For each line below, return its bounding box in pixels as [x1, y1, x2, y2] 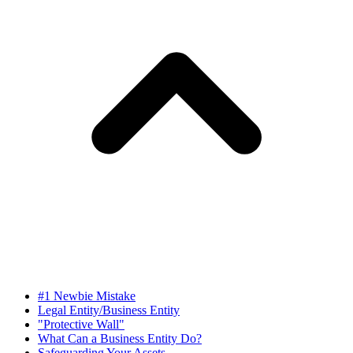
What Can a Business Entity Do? [38, 331, 202, 345]
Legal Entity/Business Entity [38, 303, 180, 317]
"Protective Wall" [38, 317, 124, 331]
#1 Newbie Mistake [38, 288, 136, 303]
